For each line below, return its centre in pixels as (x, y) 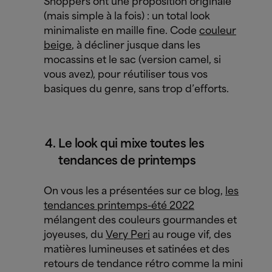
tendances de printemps (127, 161)
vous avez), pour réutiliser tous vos (126, 75)
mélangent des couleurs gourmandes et (140, 221)
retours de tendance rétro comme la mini (143, 264)
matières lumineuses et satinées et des (137, 250)
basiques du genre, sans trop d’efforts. (136, 90)
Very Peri (128, 235)
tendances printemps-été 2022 (119, 206)
